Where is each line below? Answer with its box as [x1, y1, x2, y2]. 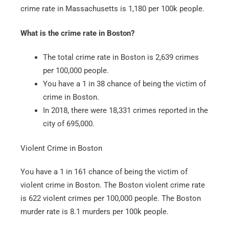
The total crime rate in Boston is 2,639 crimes [42, 53, 199, 62]
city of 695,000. [42, 119, 95, 129]
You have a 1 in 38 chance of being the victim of [42, 79, 206, 89]
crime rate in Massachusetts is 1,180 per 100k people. [20, 4, 204, 13]
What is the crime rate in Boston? [20, 28, 134, 38]
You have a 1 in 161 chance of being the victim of [20, 167, 188, 177]
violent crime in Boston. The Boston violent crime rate [20, 180, 205, 190]
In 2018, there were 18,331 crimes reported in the [42, 106, 208, 116]
